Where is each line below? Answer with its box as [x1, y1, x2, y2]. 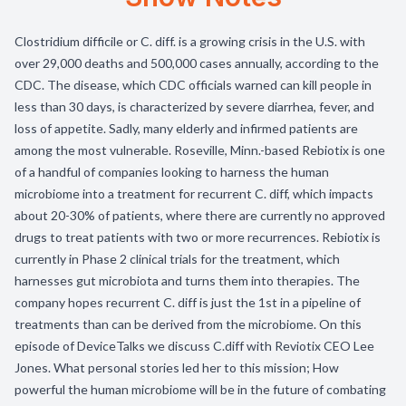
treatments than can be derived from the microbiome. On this [14, 316, 362, 332]
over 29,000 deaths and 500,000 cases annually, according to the [14, 55, 379, 71]
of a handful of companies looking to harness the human [14, 164, 329, 179]
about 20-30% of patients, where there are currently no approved [14, 208, 385, 223]
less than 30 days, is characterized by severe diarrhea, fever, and [14, 99, 374, 114]
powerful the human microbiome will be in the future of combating [14, 382, 386, 397]
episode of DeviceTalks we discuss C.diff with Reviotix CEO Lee [14, 338, 374, 353]
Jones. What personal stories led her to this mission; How [14, 360, 339, 375]
